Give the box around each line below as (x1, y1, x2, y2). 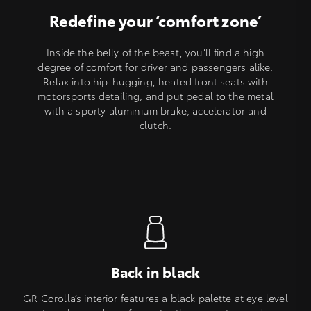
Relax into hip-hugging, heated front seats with (43, 74, 268, 89)
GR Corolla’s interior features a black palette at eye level (23, 291, 288, 305)
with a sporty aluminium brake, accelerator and (44, 103, 267, 118)
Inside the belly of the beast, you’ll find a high (47, 45, 264, 60)
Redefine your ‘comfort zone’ (49, 9, 262, 31)
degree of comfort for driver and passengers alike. (37, 60, 274, 74)
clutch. (139, 118, 172, 133)
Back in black (110, 262, 201, 282)
